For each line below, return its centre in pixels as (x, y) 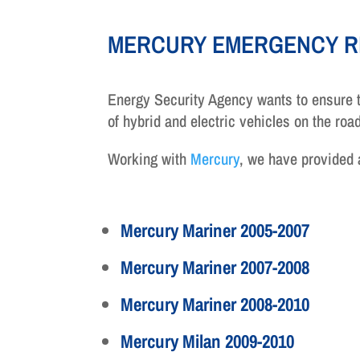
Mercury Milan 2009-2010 (208, 342)
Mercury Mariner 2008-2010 (215, 305)
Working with (149, 158)
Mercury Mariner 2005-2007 (215, 231)
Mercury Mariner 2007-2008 (215, 268)
